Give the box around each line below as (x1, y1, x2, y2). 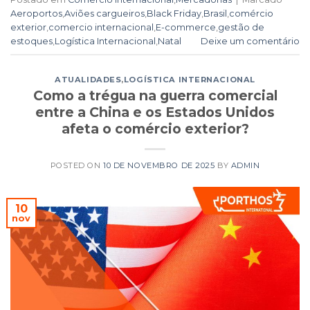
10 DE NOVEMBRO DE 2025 (103, 161, 215, 171)
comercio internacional (48, 21, 154, 33)
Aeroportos (10, 8, 62, 19)
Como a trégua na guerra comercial (33, 87, 277, 104)
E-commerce (156, 21, 216, 33)
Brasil (203, 8, 227, 19)
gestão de (218, 21, 264, 33)
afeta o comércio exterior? (61, 120, 249, 138)
